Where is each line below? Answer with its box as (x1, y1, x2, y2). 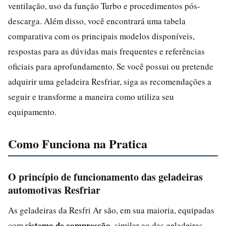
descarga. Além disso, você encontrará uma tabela (8, 15, 186, 27)
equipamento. (8, 105, 56, 118)
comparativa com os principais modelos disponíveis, (8, 30, 195, 42)
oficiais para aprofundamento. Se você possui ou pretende (8, 60, 213, 72)
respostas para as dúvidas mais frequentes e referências (8, 45, 205, 57)
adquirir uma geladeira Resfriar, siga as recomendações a (8, 75, 211, 87)
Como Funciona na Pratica (8, 134, 147, 152)
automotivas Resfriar (8, 182, 100, 197)
